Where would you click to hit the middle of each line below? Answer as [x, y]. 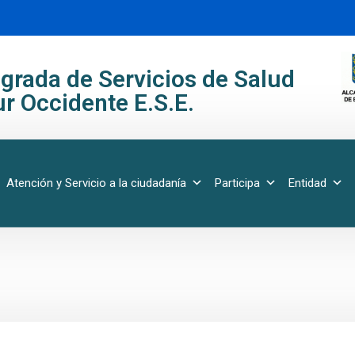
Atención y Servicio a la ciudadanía [96, 183]
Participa [237, 183]
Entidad [307, 183]
